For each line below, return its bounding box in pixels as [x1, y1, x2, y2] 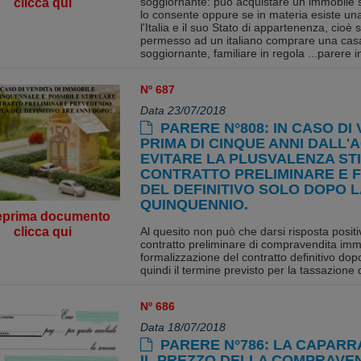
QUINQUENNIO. [139, 197, 248, 213]
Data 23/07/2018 [139, 104, 226, 117]
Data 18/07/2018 [139, 321, 226, 334]
